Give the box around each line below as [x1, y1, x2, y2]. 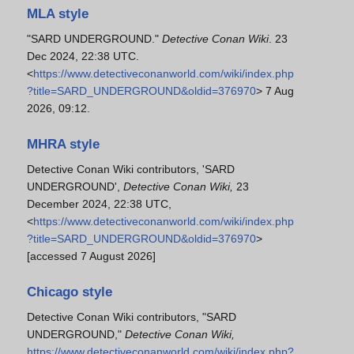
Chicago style [27, 284, 112, 300]
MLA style [27, 6, 88, 21]
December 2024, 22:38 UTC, [27, 198, 171, 211]
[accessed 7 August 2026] [27, 250, 156, 263]
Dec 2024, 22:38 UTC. [27, 49, 139, 62]
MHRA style [27, 137, 100, 153]
